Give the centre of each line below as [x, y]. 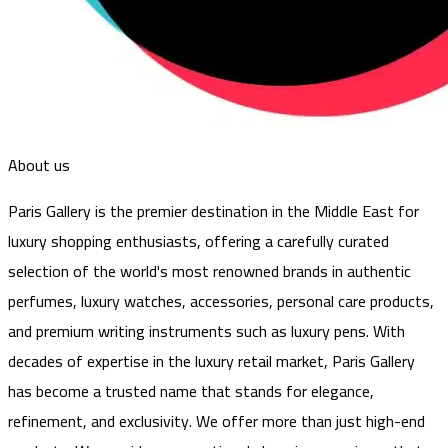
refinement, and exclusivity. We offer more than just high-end [216, 420]
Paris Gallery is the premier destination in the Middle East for [213, 210]
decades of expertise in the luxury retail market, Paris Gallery [211, 360]
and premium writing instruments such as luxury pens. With [206, 330]
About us [39, 164]
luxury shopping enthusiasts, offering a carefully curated [198, 240]
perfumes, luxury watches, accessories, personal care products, [221, 300]
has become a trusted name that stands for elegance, [191, 390]
